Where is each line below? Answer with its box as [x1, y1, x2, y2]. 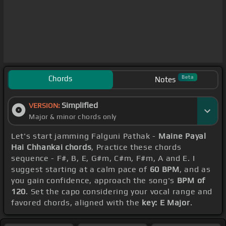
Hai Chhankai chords [11, 142, 92, 152]
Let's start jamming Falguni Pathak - [11, 131, 158, 141]
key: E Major [142, 198, 190, 208]
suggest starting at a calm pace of [11, 164, 150, 175]
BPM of [177, 176, 205, 186]
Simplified [62, 100, 98, 110]
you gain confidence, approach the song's [11, 176, 177, 186]
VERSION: [29, 101, 62, 110]
